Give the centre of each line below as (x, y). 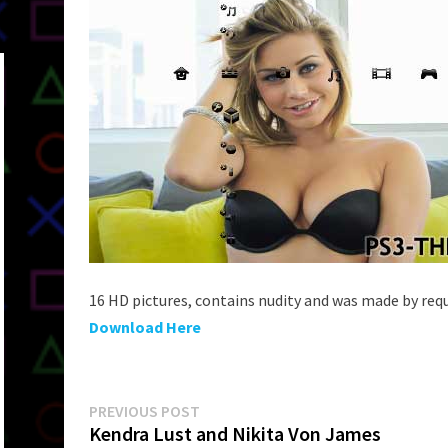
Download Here (145, 327)
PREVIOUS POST (144, 411)
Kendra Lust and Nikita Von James (235, 433)
